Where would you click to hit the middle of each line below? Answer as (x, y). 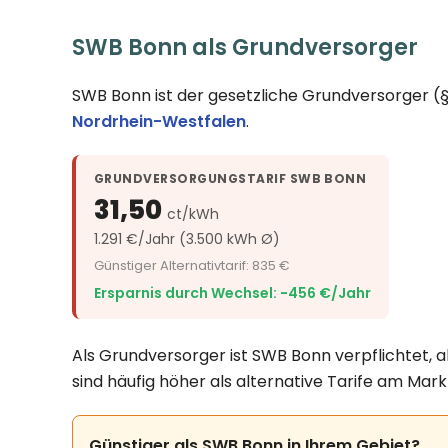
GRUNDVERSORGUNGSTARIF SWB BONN (230, 179)
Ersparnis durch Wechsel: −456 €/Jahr (232, 293)
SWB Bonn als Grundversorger (245, 48)
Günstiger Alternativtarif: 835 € (192, 266)
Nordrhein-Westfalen (159, 122)
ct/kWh (193, 214)
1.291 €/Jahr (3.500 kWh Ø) (187, 239)
